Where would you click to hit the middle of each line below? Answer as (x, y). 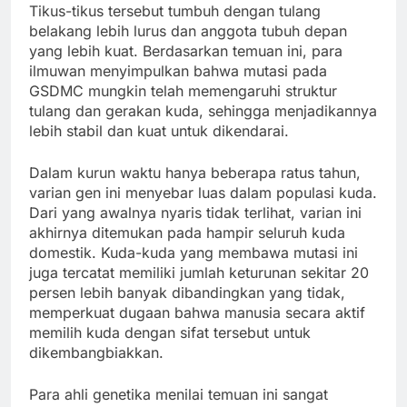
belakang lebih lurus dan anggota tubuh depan (188, 30)
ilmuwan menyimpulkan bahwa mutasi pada (178, 70)
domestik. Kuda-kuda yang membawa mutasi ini (194, 252)
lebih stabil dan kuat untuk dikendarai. (159, 130)
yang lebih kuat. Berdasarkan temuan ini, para (186, 50)
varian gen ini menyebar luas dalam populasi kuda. (203, 192)
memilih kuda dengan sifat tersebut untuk (170, 332)
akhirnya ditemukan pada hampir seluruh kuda (187, 232)
